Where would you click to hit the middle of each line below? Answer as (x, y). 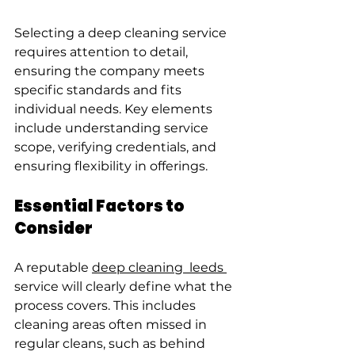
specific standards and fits (99, 90)
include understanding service (113, 128)
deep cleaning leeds (159, 268)
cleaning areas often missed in (112, 325)
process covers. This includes (107, 306)
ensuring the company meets (111, 71)
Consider (53, 229)
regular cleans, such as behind (111, 344)
